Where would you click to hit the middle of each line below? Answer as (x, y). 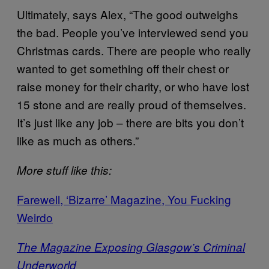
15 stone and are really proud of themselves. (131, 104)
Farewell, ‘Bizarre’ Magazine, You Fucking (124, 199)
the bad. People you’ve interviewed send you (133, 32)
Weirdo (35, 217)
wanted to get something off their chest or (123, 68)
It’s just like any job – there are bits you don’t (130, 122)
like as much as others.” (78, 140)
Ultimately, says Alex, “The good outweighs (128, 14)
